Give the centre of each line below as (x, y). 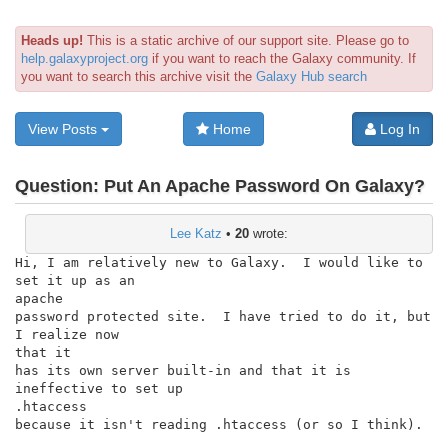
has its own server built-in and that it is (183, 370)
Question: (59, 186)
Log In (397, 129)
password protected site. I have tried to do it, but (223, 316)
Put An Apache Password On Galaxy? (264, 186)
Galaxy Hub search (311, 76)
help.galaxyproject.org (84, 58)
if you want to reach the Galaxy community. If (282, 58)
